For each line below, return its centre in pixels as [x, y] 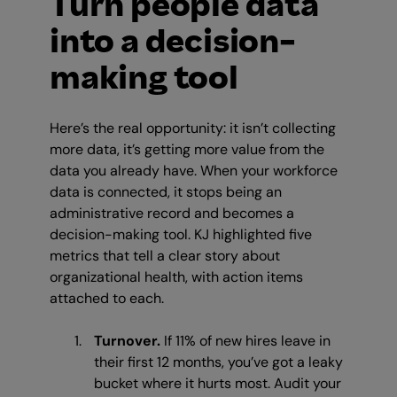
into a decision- [173, 42]
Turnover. [127, 341]
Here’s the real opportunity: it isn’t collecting [193, 128]
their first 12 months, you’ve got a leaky [218, 362]
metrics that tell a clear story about [165, 256]
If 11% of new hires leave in [245, 341]
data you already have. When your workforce [194, 171]
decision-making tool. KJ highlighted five [181, 235]
